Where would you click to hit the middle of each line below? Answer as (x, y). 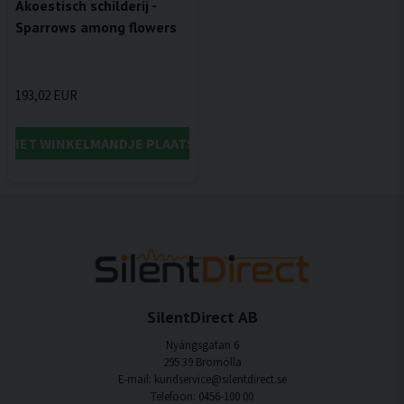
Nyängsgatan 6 (202, 345)
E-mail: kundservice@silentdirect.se (202, 379)
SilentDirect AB (202, 317)
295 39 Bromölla (202, 362)
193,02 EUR (46, 95)
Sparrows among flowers (96, 27)
